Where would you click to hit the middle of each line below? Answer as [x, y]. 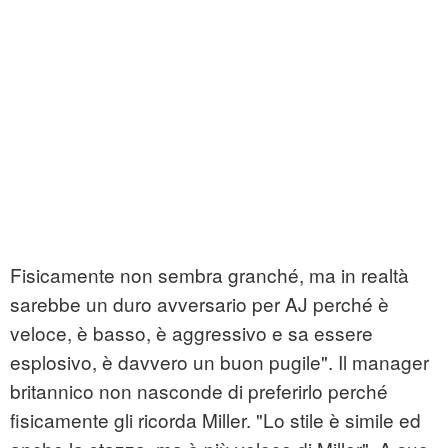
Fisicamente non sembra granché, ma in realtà [209, 275]
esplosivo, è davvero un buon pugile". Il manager [219, 362]
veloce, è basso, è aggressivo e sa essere [191, 333]
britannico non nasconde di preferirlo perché [199, 391]
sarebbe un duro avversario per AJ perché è [199, 304]
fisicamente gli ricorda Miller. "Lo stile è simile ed [215, 420]
